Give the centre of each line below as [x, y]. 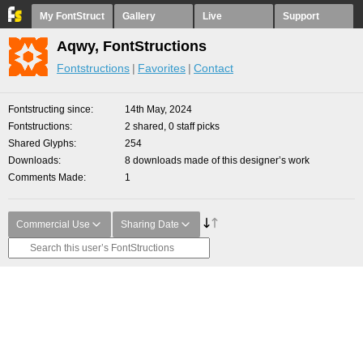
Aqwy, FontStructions [132, 46]
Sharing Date [150, 224]
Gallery [139, 16]
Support [301, 16]
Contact [214, 68]
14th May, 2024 [158, 109]
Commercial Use [53, 224]
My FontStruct [72, 16]
